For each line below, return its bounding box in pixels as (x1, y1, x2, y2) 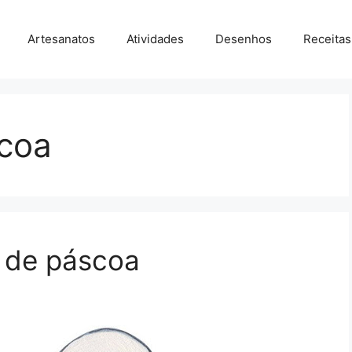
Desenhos (215, 31, 272, 46)
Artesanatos (27, 31, 95, 46)
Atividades (126, 31, 184, 46)
